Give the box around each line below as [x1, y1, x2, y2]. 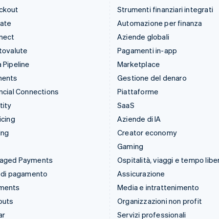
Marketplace [117, 59, 160, 69]
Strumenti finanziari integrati [117, 4, 213, 14]
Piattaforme [117, 87, 159, 96]
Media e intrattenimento [117, 182, 199, 192]
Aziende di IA [117, 114, 161, 124]
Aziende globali [117, 32, 169, 42]
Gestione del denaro [117, 73, 187, 83]
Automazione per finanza [117, 18, 202, 28]
